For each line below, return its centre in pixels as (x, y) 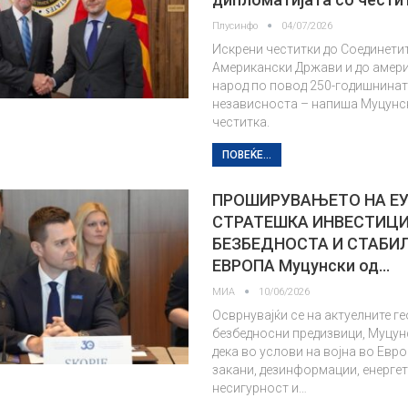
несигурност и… (260, 388)
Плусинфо (237, 26)
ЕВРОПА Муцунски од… (301, 265)
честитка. (241, 122)
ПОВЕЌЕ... (247, 155)
